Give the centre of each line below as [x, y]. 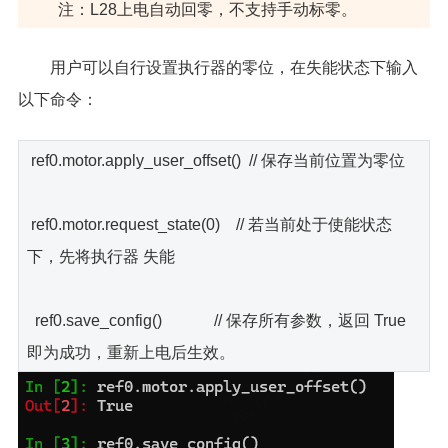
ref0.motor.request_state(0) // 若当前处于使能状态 [209, 224]
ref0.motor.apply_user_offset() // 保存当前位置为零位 [215, 160]
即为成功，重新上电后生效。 [130, 352]
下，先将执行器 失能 [100, 256]
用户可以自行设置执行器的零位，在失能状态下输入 [233, 67]
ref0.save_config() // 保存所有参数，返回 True [216, 320]
